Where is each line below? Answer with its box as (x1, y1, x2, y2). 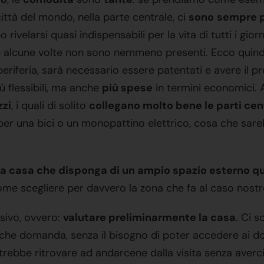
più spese (102, 81, 153, 95)
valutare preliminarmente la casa (63, 210, 236, 225)
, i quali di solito (11, 98, 89, 113)
